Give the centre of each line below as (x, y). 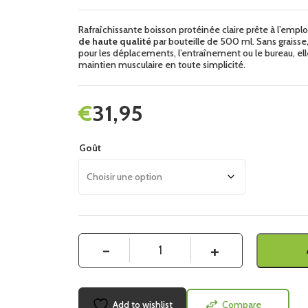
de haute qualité (115, 41)
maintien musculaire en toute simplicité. (162, 64)
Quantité (101, 242)
